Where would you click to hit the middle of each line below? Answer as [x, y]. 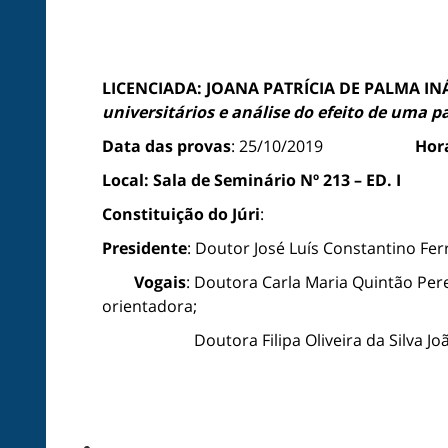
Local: [125, 180]
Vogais [160, 282]
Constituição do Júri [181, 214]
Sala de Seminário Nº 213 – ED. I [277, 180]
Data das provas [166, 146]
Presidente [144, 248]
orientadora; [155, 306]
